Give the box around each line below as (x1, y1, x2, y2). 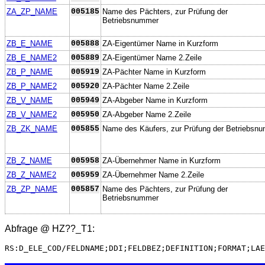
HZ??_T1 (52, 223, 92, 234)
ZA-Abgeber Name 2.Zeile (102, 109, 191, 119)
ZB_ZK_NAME (7, 124, 57, 133)
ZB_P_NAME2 (7, 81, 57, 91)
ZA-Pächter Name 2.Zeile (102, 81, 189, 91)
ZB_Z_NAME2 (7, 170, 56, 179)
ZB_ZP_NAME (7, 184, 57, 193)
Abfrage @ (5, 223, 52, 234)
